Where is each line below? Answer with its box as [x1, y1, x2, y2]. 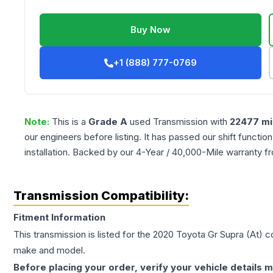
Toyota [176, 229, 205, 241]
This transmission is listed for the [13, 229, 153, 241]
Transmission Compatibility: [13, 188, 189, 204]
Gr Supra [208, 229, 244, 241]
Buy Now [130, 24, 171, 36]
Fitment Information [13, 211, 105, 224]
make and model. [13, 244, 85, 257]
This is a [52, 116, 88, 128]
